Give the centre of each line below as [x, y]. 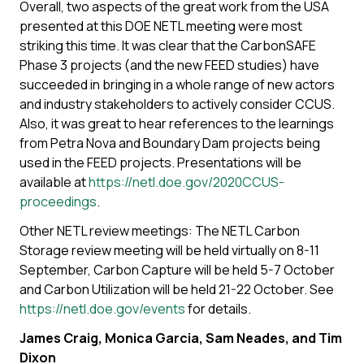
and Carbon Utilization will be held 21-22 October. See [177, 289]
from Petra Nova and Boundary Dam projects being [170, 143]
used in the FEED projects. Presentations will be [160, 162]
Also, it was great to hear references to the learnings [177, 123]
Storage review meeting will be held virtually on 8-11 [169, 250]
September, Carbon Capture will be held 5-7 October [177, 270]
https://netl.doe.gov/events [102, 309]
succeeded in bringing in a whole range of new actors [177, 84]
